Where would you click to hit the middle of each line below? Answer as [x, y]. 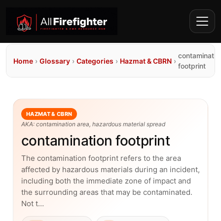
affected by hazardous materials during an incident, [110, 169]
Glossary [55, 61]
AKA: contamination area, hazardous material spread [93, 124]
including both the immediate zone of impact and [106, 181]
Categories [95, 61]
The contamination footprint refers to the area [101, 158]
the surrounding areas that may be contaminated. [107, 192]
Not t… [33, 203]
